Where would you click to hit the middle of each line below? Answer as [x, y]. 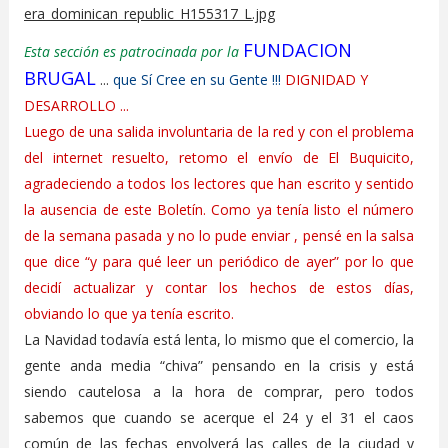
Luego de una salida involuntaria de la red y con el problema [219, 131]
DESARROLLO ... [76, 105]
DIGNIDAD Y [326, 79]
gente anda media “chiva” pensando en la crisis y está [219, 365]
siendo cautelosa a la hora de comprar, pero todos [219, 391]
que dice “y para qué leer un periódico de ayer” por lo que [219, 261]
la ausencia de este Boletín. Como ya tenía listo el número [219, 209]
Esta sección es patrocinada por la [133, 51]
